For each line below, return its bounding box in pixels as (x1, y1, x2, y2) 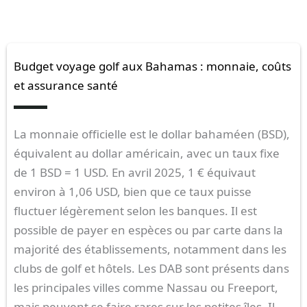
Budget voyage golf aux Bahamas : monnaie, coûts (14, 58, 291, 74)
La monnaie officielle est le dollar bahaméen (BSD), (14, 125, 290, 142)
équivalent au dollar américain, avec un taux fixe (14, 145, 280, 161)
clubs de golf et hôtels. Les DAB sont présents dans (14, 260, 289, 276)
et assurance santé (14, 77, 118, 93)
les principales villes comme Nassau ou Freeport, (14, 279, 278, 295)
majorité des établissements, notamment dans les (14, 241, 286, 257)
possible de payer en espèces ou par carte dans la (14, 221, 283, 238)
